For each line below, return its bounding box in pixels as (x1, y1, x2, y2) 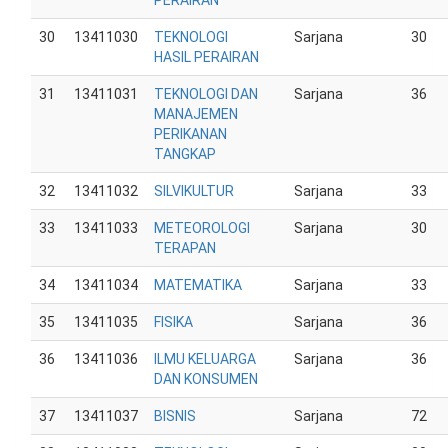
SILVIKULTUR (154, 183, 234, 199)
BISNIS (154, 408, 196, 424)
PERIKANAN (154, 126, 227, 142)
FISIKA (154, 314, 193, 330)
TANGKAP (154, 146, 216, 162)
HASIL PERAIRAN (154, 49, 259, 65)
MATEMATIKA (154, 277, 242, 293)
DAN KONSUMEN (154, 371, 258, 387)
